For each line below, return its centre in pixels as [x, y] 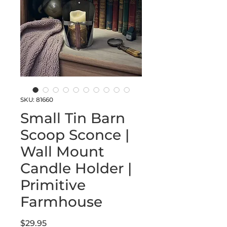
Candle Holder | [76, 168]
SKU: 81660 [37, 100]
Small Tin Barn [73, 118]
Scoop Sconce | [75, 135]
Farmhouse [61, 202]
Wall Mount [62, 152]
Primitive [53, 185]
